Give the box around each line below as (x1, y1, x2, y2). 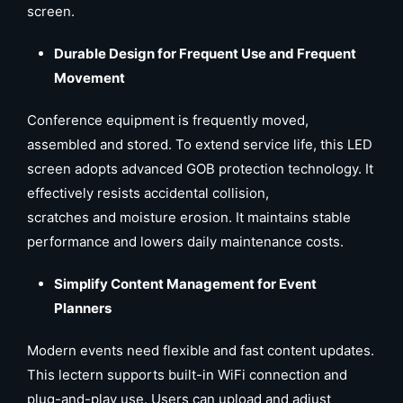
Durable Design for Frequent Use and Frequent (54, 45, 356, 62)
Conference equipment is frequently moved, (27, 112, 309, 129)
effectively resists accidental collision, (27, 184, 269, 201)
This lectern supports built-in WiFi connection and (27, 366, 347, 383)
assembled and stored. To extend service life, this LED (27, 136, 372, 153)
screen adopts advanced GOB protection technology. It (27, 160, 373, 177)
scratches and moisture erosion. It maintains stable (27, 209, 351, 226)
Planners (54, 300, 112, 317)
